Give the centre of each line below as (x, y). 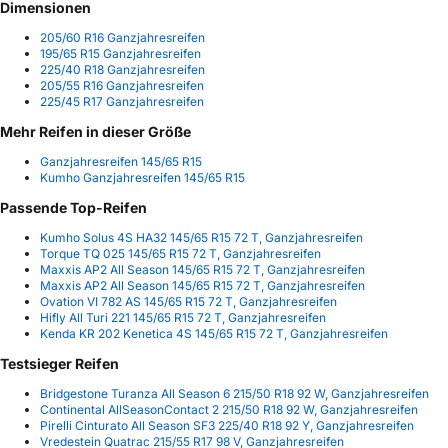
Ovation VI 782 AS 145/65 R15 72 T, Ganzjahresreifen (188, 302)
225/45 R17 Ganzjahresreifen (122, 101)
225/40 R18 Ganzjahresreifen (122, 69)
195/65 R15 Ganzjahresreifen (120, 53)
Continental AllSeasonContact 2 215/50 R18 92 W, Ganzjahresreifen (229, 410)
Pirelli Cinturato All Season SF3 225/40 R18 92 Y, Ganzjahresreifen (227, 426)
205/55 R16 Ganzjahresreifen (122, 85)
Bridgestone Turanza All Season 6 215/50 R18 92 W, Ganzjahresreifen (234, 394)
